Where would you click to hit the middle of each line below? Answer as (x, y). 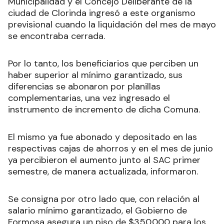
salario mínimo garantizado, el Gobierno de (97, 211)
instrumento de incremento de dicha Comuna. (104, 110)
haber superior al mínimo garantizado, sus (95, 75)
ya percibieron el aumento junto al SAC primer (104, 160)
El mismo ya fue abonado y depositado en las (102, 137)
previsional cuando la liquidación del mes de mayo (112, 25)
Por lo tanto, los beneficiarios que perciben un (103, 64)
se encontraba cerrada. (56, 36)
